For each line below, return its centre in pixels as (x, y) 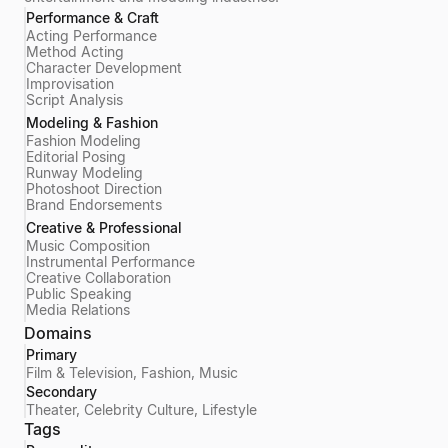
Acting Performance (91, 35)
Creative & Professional (104, 227)
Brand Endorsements (94, 204)
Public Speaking (79, 293)
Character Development (104, 67)
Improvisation (70, 83)
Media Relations (78, 309)
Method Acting (75, 51)
